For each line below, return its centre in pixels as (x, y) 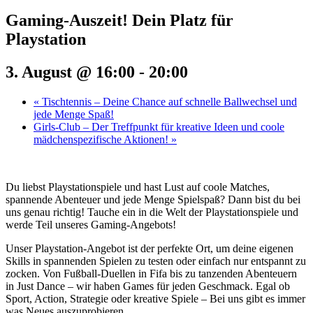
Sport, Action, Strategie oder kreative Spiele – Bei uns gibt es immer (155, 298)
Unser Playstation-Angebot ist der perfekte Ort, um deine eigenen (150, 248)
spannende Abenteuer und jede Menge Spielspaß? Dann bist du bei (153, 199)
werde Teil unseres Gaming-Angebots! (91, 224)
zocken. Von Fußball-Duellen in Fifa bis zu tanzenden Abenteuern (151, 273)
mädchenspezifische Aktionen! (102, 139)
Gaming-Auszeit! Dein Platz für (119, 20)
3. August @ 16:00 (70, 72)
